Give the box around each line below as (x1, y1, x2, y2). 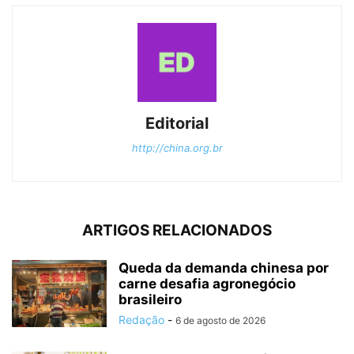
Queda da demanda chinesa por (119, 260, 329, 277)
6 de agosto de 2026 (175, 314, 265, 327)
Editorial (145, 114, 209, 134)
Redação (119, 313, 164, 327)
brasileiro (119, 292, 182, 308)
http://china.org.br (131, 141, 223, 155)
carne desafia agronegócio (119, 276, 296, 292)
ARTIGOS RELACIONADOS (82, 221, 272, 240)
